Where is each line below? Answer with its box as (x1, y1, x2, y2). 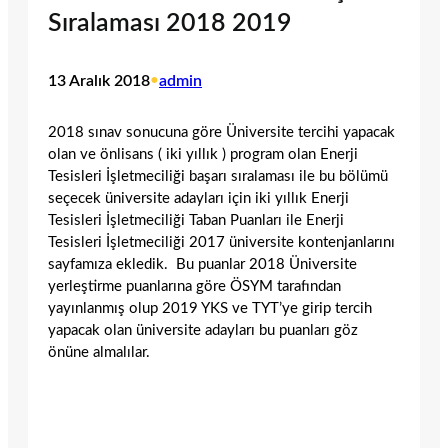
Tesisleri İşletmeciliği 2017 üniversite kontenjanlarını (48, 234, 395, 250)
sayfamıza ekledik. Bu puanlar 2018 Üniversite (48, 256, 357, 272)
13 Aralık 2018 (48, 73, 150, 90)
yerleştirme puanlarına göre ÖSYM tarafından (48, 278, 341, 294)
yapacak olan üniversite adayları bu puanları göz (48, 322, 358, 338)
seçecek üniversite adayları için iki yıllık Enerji (48, 190, 349, 206)
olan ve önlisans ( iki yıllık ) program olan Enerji (48, 146, 358, 162)
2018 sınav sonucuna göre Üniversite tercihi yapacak (48, 124, 395, 140)
